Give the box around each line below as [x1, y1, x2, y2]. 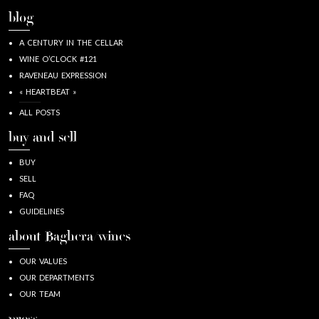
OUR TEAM [19, 288, 61, 298]
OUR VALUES [19, 256, 67, 266]
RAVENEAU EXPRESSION [19, 70, 107, 80]
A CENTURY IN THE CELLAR [19, 37, 123, 47]
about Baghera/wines [9, 229, 130, 245]
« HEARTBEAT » [19, 86, 76, 96]
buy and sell [9, 130, 77, 146]
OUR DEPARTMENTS [19, 272, 94, 282]
